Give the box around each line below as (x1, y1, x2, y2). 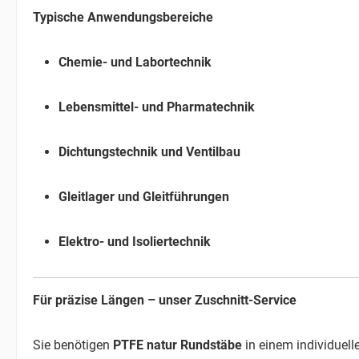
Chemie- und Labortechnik (58, 54, 212, 70)
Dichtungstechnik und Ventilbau (58, 143, 240, 159)
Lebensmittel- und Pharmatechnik (58, 99, 255, 115)
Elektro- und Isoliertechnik (58, 233, 211, 249)
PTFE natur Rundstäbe (113, 337, 242, 353)
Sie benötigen (33, 337, 113, 353)
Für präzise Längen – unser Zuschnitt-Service (33, 292, 296, 308)
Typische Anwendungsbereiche (33, 9, 213, 25)
